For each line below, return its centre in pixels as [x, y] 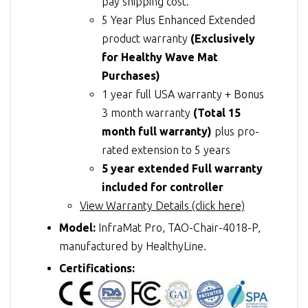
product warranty [146, 38]
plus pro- [235, 131]
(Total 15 [217, 112]
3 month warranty [147, 112]
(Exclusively [223, 38]
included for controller [163, 187]
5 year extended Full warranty [182, 168]
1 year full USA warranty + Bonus [183, 94]
